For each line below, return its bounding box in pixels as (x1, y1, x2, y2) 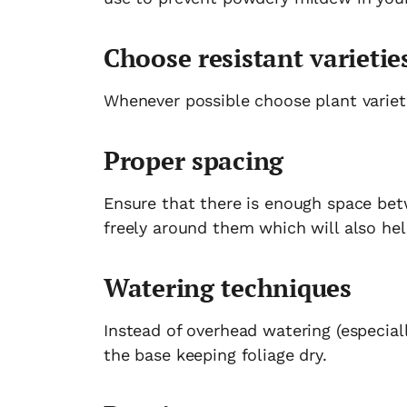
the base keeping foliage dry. (104, 345, 327, 365)
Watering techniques (104, 271, 352, 305)
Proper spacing (104, 144, 284, 178)
